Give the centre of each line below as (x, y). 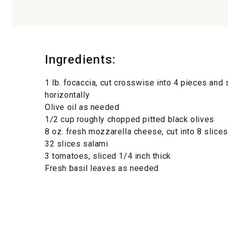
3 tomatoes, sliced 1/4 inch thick (108, 156)
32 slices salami (77, 144)
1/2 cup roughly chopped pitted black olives (130, 119)
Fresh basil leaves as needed (102, 168)
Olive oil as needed (82, 107)
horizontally (67, 95)
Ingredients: (80, 59)
